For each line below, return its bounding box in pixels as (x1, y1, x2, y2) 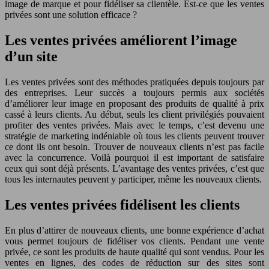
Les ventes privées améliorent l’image (5, 32, 237, 48)
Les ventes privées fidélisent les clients (5, 196, 240, 213)
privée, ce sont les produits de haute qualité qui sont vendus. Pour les (5, 246, 264, 257)
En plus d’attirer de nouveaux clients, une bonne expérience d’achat (5, 225, 264, 235)
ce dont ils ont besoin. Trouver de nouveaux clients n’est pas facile (5, 141, 264, 152)
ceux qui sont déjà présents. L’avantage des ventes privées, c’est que (5, 163, 264, 174)
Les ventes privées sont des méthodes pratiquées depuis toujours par (5, 76, 264, 87)
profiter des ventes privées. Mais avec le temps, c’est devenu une (5, 119, 264, 130)
